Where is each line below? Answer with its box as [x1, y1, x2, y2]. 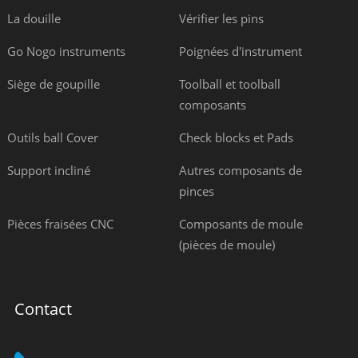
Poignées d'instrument [178, 43, 302, 59]
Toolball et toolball [178, 76, 280, 92]
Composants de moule [178, 216, 303, 232]
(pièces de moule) [178, 237, 275, 253]
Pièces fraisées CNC [6, 216, 113, 232]
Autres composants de [178, 162, 302, 178]
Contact [14, 298, 72, 320]
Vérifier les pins [178, 10, 264, 26]
